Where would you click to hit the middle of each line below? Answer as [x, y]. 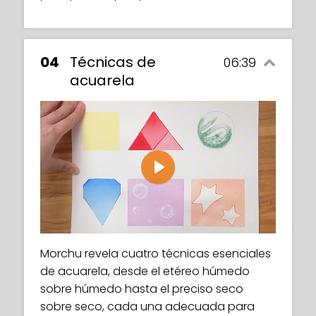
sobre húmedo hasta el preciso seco [142, 288]
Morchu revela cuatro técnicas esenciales [156, 253]
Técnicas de [113, 62]
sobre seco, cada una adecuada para [147, 306]
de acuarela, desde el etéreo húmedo [145, 271]
